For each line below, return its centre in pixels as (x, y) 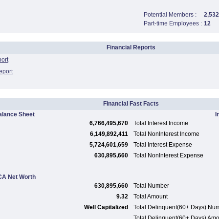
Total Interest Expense (163, 145)
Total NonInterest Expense (168, 155)
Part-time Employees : (173, 23)
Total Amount (151, 197)
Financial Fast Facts (131, 104)
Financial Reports (131, 47)
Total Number (151, 186)
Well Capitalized (106, 207)
